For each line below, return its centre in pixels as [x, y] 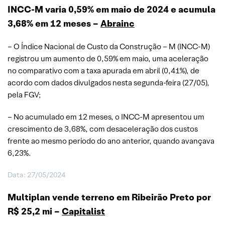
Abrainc [118, 23]
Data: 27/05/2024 [36, 175]
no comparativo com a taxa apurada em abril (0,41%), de [103, 70]
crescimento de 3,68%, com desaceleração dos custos [103, 129]
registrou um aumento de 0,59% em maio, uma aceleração [108, 58]
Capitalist [83, 211]
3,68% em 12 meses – [54, 23]
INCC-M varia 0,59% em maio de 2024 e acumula [111, 9]
